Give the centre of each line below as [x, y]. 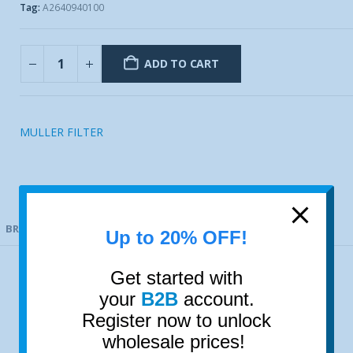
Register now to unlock [176, 320]
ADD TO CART [182, 64]
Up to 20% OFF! [176, 237]
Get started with [176, 277]
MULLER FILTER [62, 132]
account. [216, 299]
